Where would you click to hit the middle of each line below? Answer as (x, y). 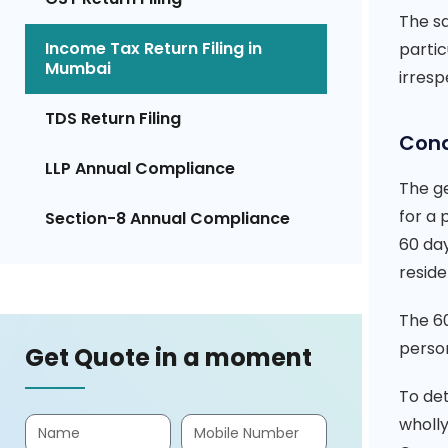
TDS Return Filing (113, 118)
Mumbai (78, 68)
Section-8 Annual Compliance (167, 218)
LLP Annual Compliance (140, 168)
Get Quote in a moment (168, 357)
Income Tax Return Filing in (153, 48)
